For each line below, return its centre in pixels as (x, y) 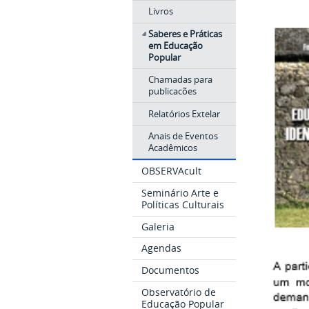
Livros (160, 11)
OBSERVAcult (172, 171)
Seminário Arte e (180, 192)
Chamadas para (180, 80)
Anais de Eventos (183, 136)
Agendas (162, 248)
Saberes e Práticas (185, 33)
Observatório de (179, 292)
